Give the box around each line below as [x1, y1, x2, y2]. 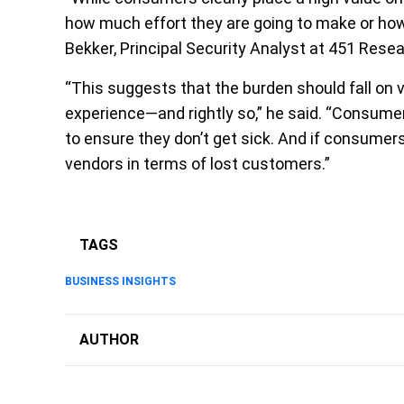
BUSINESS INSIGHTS [65, 274, 176, 288]
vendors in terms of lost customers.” [65, 153, 330, 173]
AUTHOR [79, 330, 139, 348]
